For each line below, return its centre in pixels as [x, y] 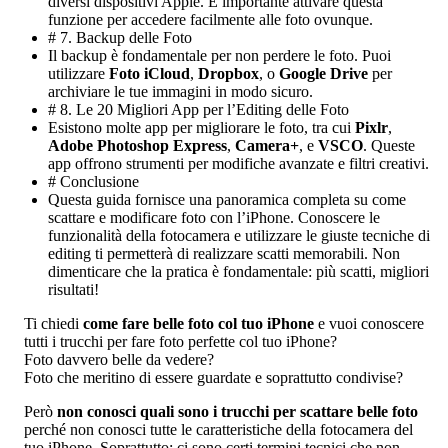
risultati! [73, 290]
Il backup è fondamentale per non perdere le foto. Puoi [219, 56]
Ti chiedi [53, 324]
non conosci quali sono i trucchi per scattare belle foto [237, 412]
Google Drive [323, 74]
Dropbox [228, 74]
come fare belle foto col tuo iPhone [198, 324]
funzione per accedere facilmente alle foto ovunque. [210, 20]
